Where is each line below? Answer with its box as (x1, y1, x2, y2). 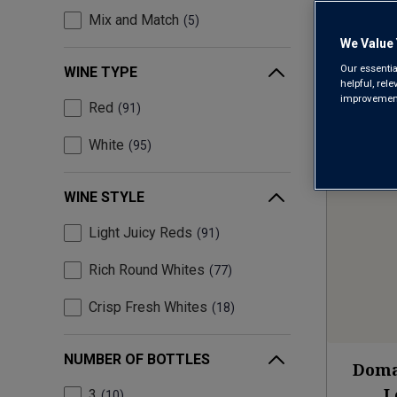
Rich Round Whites (89, 261, 205, 279)
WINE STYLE (64, 189, 144, 206)
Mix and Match (89, 12, 179, 29)
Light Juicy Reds (89, 224, 192, 242)
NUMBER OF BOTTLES (64, 351, 210, 369)
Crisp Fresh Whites (89, 299, 207, 316)
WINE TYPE (64, 64, 137, 82)
